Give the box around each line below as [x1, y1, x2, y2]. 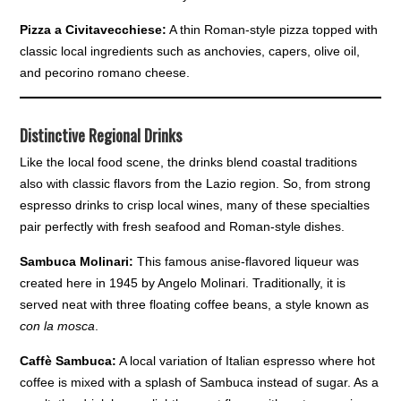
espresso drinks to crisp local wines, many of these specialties [20, 198, 371, 213]
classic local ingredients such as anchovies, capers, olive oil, [20, 44, 361, 59]
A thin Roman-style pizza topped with [166, 22, 379, 38]
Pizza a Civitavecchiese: [20, 22, 167, 38]
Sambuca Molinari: [20, 254, 134, 269]
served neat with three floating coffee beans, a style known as [20, 297, 370, 312]
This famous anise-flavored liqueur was [133, 254, 360, 269]
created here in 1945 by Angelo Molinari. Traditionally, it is [20, 276, 346, 291]
